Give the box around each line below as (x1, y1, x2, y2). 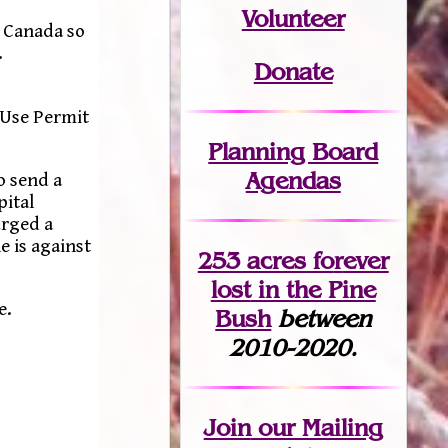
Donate (253, 56, 333, 86)
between (278, 303, 372, 333)
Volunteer (241, 3, 345, 33)
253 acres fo (197, 245, 334, 275)
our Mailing (250, 412, 383, 442)
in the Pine (250, 274, 376, 304)
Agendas (245, 165, 341, 195)
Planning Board (208, 136, 379, 166)
